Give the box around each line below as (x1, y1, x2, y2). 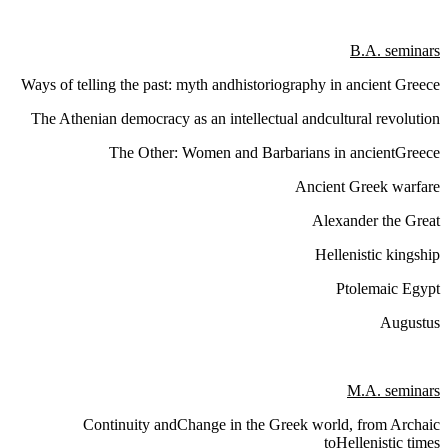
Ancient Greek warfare (295, 178, 440, 196)
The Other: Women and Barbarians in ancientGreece (109, 144, 440, 162)
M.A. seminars (347, 382, 440, 400)
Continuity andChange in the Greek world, (83, 416, 353, 434)
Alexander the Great (312, 212, 440, 230)
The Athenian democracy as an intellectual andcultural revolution (31, 110, 440, 128)
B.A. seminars (350, 42, 440, 60)
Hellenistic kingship (315, 246, 440, 264)
